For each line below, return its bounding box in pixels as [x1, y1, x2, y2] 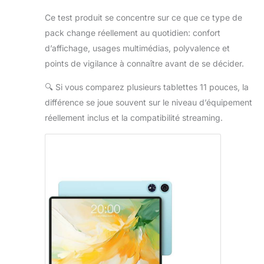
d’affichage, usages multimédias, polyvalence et [45, 43, 230, 54]
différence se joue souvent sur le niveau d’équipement [45, 97, 252, 108]
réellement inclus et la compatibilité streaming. [45, 113, 223, 123]
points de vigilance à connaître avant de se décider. [45, 58, 244, 69]
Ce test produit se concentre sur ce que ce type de [45, 12, 242, 23]
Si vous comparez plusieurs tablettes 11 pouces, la [53, 82, 249, 93]
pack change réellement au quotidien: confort [45, 28, 220, 38]
